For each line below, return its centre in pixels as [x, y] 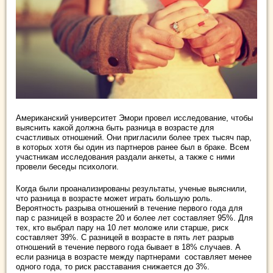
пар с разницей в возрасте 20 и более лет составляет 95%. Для [134, 218]
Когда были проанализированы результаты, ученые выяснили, [131, 189]
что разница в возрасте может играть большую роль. [114, 198]
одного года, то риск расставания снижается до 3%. [113, 267]
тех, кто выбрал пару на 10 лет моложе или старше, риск [122, 228]
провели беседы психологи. [67, 167]
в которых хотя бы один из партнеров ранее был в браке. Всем [133, 147]
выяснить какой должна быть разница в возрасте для [115, 128]
